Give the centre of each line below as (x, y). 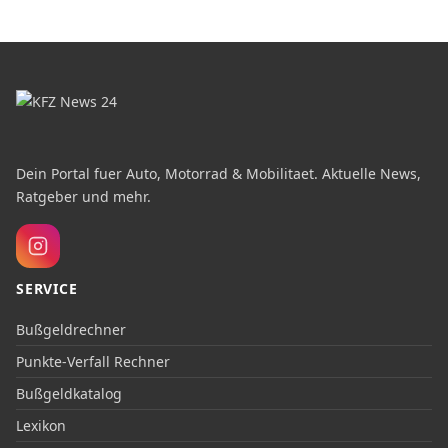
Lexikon (41, 425)
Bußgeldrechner (71, 329)
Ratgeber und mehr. (83, 196)
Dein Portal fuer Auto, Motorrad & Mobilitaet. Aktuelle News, (218, 173)
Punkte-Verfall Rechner (93, 361)
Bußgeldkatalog (69, 393)
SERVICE (47, 288)
